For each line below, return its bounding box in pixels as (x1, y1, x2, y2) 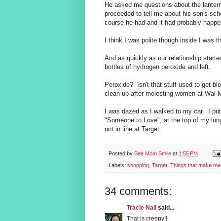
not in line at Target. (105, 125, 161, 133)
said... (156, 204, 174, 211)
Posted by (109, 150, 134, 156)
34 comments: (105, 184, 172, 197)
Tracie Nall (127, 204, 156, 211)
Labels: (109, 162, 127, 168)
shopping (127, 162, 149, 168)
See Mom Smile (134, 150, 171, 156)
